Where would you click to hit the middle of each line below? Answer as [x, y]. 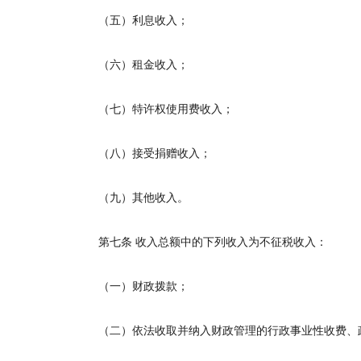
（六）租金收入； [132, 65]
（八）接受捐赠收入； [143, 154]
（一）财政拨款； [132, 286]
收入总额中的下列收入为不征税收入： [231, 242]
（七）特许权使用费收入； [155, 109]
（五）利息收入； [132, 21]
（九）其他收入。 [132, 198]
